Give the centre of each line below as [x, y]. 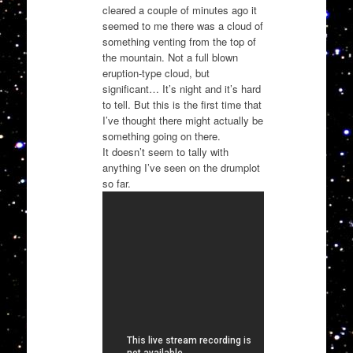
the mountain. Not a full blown [170, 57]
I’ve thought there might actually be [182, 120]
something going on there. [161, 136]
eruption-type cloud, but [156, 72]
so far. [116, 183]
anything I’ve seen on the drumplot [181, 167]
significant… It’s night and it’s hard [181, 88]
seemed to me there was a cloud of [182, 25]
